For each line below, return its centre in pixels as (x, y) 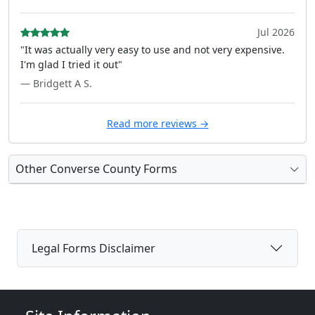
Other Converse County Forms (96, 169)
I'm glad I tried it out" (71, 64)
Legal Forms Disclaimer (94, 248)
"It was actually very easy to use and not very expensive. (153, 50)
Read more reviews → (157, 123)
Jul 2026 (276, 32)
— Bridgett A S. (56, 83)
